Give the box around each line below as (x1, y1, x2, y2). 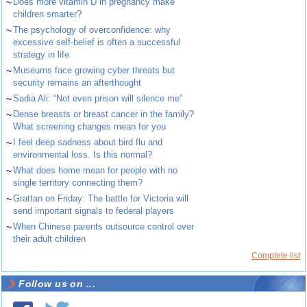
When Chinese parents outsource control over (13, 221, 195, 232)
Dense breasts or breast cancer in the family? (13, 109, 195, 120)
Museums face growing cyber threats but (13, 65, 175, 76)
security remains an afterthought (13, 77, 142, 88)
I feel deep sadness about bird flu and (13, 137, 163, 148)
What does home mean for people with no (13, 165, 178, 176)
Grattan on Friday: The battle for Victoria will (13, 193, 189, 204)
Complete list (251, 251, 300, 261)
